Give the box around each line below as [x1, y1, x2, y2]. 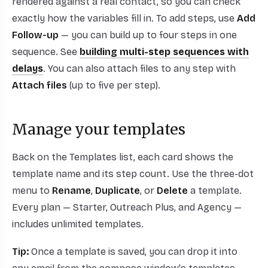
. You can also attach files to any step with [43, 63, 236, 75]
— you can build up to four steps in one [59, 29, 237, 41]
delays [12, 63, 43, 75]
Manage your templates [12, 120, 185, 139]
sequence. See [12, 46, 80, 58]
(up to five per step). [67, 80, 160, 92]
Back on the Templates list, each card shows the [12, 151, 233, 163]
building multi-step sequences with [80, 46, 249, 58]
